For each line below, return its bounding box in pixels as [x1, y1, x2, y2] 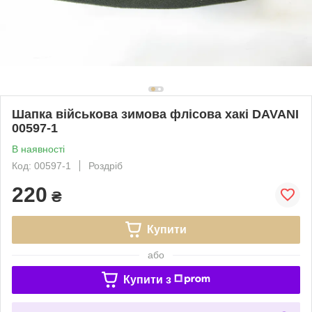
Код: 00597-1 [12, 159, 71, 171]
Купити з [123, 273, 171, 286]
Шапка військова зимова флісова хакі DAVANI [12, 107, 299, 121]
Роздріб [88, 159, 123, 171]
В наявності [12, 143, 65, 155]
